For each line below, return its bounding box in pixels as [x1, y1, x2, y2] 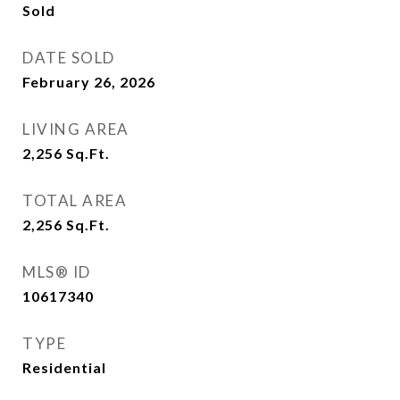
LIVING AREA [22, 120, 129, 138]
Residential [22, 359, 106, 376]
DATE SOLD [22, 48, 115, 67]
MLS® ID [22, 262, 91, 281]
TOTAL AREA [22, 191, 127, 210]
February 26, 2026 [22, 73, 155, 90]
